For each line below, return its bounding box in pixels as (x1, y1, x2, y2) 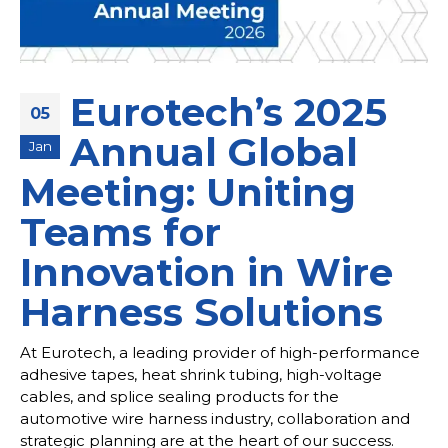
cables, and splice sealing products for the (20, 386, 339, 406)
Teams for (20, 209, 221, 257)
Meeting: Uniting (20, 169, 356, 217)
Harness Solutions (20, 289, 383, 337)
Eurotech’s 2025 (70, 89, 387, 137)
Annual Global (70, 129, 358, 177)
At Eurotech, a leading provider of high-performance (20, 342, 420, 362)
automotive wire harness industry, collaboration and (20, 408, 410, 428)
